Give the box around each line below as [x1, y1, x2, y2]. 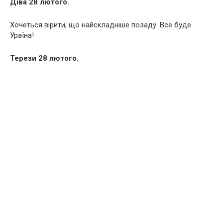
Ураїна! [10, 30, 34, 40]
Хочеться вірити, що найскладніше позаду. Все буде [10, 20, 191, 29]
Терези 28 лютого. [10, 53, 79, 63]
